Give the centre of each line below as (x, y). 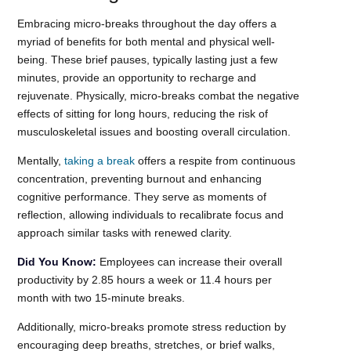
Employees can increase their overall (190, 261)
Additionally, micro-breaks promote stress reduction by (152, 326)
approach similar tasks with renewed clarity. (125, 232)
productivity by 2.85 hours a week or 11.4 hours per (145, 279)
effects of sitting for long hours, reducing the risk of (143, 113)
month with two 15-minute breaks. (101, 297)
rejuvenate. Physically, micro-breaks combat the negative (159, 95)
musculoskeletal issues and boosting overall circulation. (154, 131)
